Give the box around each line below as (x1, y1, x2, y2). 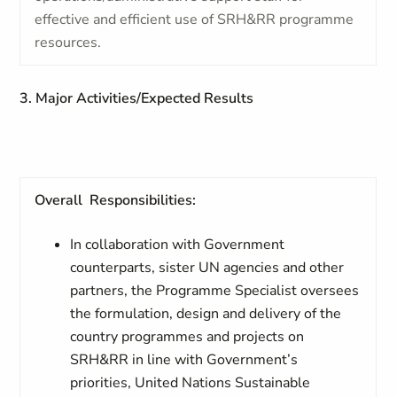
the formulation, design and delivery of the (70, 304, 342, 323)
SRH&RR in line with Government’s (70, 350, 299, 370)
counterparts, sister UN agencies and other (70, 258, 345, 277)
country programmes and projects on (70, 327, 305, 346)
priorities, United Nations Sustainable (70, 373, 311, 393)
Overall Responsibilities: (35, 191, 197, 210)
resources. (35, 33, 102, 52)
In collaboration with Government (70, 235, 285, 254)
